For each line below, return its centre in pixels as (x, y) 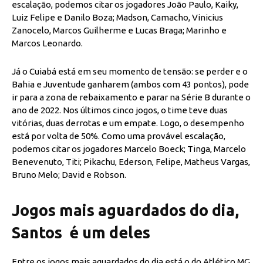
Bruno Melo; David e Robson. (69, 175)
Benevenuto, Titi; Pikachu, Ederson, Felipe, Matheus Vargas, (131, 162)
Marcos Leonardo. (47, 43)
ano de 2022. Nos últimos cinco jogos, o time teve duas (120, 110)
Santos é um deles (81, 233)
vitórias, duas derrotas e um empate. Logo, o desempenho (128, 123)
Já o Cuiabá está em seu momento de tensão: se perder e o (130, 72)
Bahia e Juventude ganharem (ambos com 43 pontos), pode (130, 85)
